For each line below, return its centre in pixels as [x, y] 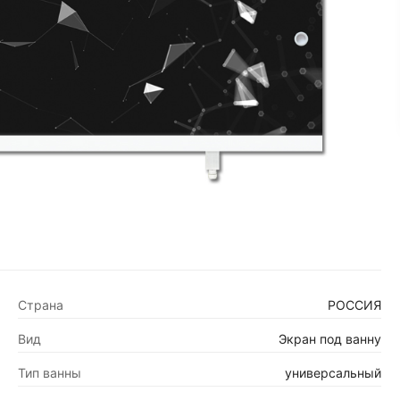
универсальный [333, 373]
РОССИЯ [354, 305]
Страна [41, 305]
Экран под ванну [329, 339]
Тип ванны [50, 373]
